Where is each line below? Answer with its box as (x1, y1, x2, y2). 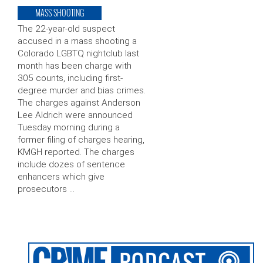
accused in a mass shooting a (18, 36, 137, 47)
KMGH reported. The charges (18, 147, 134, 158)
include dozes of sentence (18, 159, 125, 170)
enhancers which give (18, 171, 104, 183)
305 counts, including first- (18, 73, 123, 84)
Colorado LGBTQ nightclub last (18, 48, 139, 59)
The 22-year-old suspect (18, 23, 115, 35)
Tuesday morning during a (18, 122, 120, 133)
